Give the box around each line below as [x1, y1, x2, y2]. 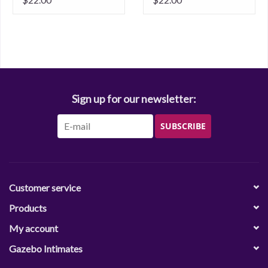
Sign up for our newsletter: [72, 92, 196, 106]
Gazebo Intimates [9, 243, 83, 255]
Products [9, 202, 47, 214]
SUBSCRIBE [160, 121, 206, 132]
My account [9, 223, 58, 234]
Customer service [9, 182, 81, 194]
